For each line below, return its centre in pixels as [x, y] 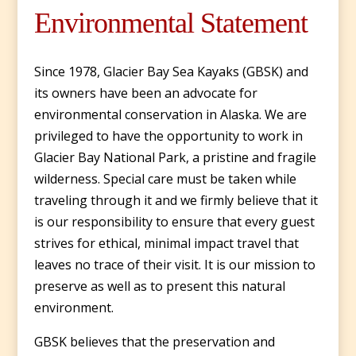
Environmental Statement [170, 23]
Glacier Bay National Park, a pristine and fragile [175, 157]
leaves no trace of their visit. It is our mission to [174, 264]
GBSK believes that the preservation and [154, 341]
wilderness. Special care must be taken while [165, 178]
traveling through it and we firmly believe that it [176, 200]
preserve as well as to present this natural [159, 286]
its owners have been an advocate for [145, 93]
